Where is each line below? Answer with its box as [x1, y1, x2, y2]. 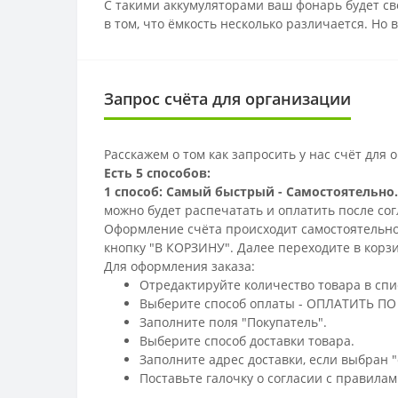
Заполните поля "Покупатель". [139, 314, 327, 330]
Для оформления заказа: [104, 258, 255, 275]
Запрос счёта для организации [104, 88, 351, 109]
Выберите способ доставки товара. [139, 332, 354, 349]
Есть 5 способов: [104, 164, 211, 181]
